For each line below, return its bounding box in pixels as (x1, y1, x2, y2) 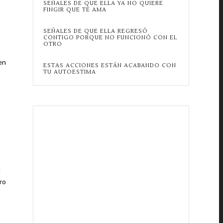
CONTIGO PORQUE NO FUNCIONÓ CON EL (43, 34, 177, 41)
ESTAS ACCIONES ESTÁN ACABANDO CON (43, 62, 176, 69)
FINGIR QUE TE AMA (43, 6, 107, 13)
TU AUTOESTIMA (43, 68, 96, 76)
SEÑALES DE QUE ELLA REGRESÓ (43, 27, 148, 35)
